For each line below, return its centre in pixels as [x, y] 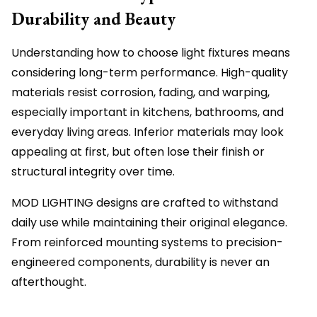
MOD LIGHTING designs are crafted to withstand [145, 203]
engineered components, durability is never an [140, 263]
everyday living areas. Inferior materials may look [148, 132]
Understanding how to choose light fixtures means [151, 53]
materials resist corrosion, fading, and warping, [140, 93]
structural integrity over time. [93, 172]
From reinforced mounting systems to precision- [147, 243]
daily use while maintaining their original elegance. [149, 223]
